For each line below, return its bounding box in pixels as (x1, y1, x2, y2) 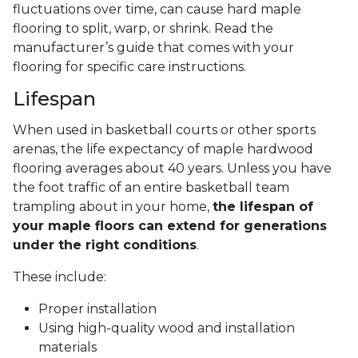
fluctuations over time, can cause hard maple (13, 2, 301, 18)
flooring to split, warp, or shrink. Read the (13, 21, 273, 37)
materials (38, 340, 97, 356)
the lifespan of (213, 199, 313, 215)
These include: (13, 269, 109, 285)
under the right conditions (13, 237, 197, 253)
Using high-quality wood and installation (38, 320, 295, 336)
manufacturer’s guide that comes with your (13, 40, 294, 56)
